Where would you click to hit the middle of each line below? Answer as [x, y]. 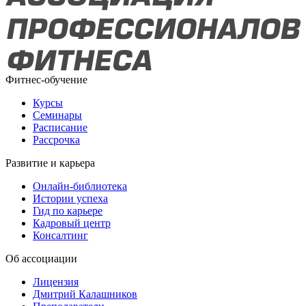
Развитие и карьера [50, 163]
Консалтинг [60, 236]
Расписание [60, 128]
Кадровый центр [72, 223]
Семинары [57, 115]
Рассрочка [56, 140]
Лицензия [56, 282]
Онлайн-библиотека [80, 186]
